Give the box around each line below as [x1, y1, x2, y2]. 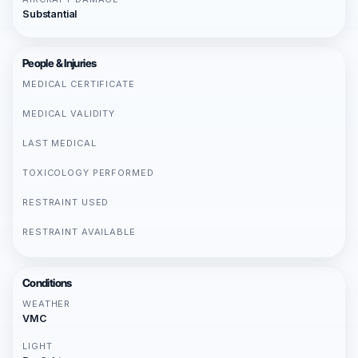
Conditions [22, 276, 72, 289]
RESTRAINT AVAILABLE [22, 226, 136, 237]
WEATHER [22, 298, 71, 309]
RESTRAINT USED [22, 197, 109, 208]
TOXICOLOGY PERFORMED [22, 167, 154, 178]
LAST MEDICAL [22, 137, 97, 149]
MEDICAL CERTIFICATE [22, 78, 135, 89]
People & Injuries [22, 57, 97, 70]
